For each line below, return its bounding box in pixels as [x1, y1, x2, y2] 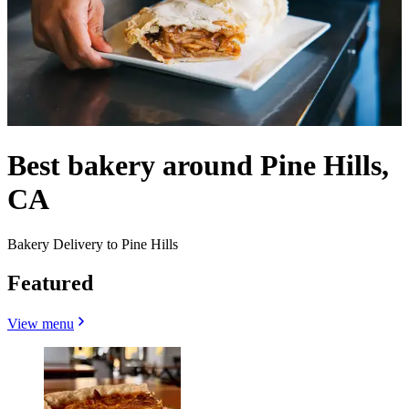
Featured [7, 270, 93, 295]
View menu [7, 315, 74, 331]
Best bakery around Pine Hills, [7, 149, 389, 183]
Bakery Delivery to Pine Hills [7, 236, 178, 252]
